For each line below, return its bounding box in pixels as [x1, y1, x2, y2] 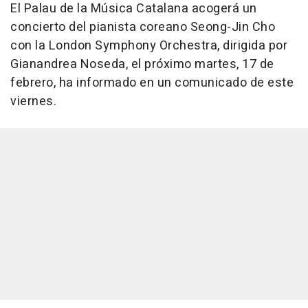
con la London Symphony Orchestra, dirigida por [10, 36, 287, 56]
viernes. [10, 92, 56, 111]
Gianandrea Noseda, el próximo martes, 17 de [10, 55, 274, 74]
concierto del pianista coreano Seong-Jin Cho [10, 18, 275, 37]
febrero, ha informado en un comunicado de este [10, 74, 294, 93]
